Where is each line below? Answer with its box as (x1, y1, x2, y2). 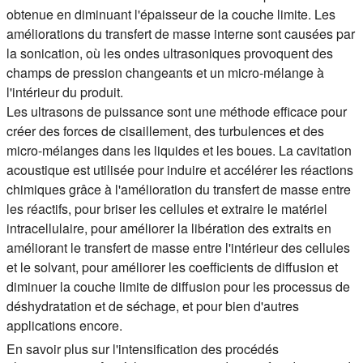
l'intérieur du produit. (6, 83, 123, 101)
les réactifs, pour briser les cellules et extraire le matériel (6, 199, 327, 218)
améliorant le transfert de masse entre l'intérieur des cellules (6, 238, 350, 257)
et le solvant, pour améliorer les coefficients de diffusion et (6, 258, 338, 276)
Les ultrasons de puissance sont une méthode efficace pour (6, 102, 347, 121)
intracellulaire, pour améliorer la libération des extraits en (6, 219, 331, 237)
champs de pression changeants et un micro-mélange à (6, 63, 324, 82)
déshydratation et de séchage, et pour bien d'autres (6, 297, 299, 315)
